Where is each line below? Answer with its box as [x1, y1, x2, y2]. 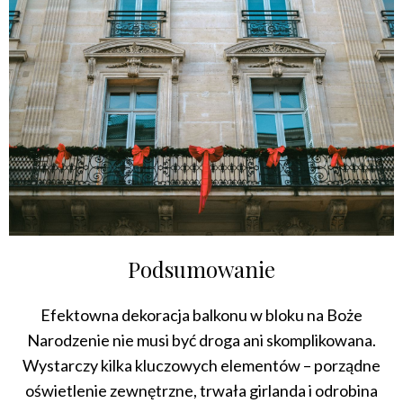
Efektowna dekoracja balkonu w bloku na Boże [40, 305, 363, 326]
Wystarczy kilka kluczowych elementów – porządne [22, 355, 381, 376]
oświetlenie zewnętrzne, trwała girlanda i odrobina [25, 381, 378, 401]
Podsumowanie [128, 255, 275, 284]
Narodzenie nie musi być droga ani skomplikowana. [27, 330, 376, 351]
